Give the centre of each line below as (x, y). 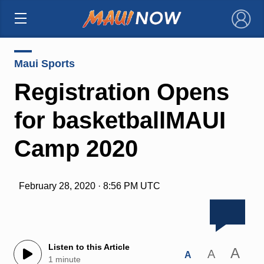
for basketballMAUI (120, 120)
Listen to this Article (89, 247)
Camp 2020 (76, 148)
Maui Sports (44, 63)
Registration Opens (121, 92)
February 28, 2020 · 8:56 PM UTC (89, 186)
